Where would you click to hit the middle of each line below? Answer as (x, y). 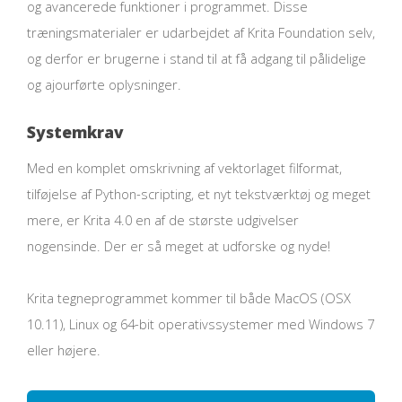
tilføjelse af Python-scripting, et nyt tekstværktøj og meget (199, 193)
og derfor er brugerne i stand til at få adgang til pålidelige (197, 59)
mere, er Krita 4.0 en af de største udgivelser (163, 219)
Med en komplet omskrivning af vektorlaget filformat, (184, 167)
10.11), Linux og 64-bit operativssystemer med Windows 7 (201, 324)
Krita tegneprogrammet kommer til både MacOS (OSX (189, 298)
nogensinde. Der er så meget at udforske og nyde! (179, 245)
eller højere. (64, 350)
